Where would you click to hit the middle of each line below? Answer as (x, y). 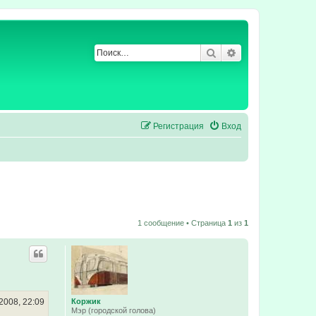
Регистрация (178, 126)
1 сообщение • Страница (183, 223)
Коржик (86, 302)
